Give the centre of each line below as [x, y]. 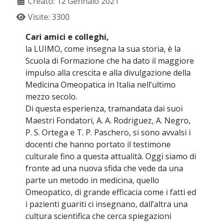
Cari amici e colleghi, [67, 37]
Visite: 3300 [49, 17]
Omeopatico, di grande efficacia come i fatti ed [111, 192]
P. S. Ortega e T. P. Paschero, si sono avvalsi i [108, 133]
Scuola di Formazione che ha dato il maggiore [110, 61]
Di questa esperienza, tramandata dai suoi [104, 109]
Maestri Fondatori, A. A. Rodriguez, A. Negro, [108, 121]
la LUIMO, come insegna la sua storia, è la [103, 49]
